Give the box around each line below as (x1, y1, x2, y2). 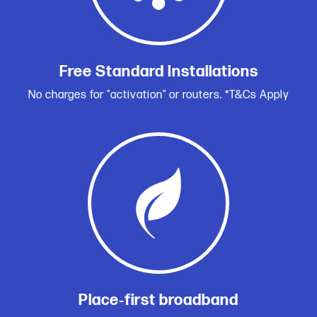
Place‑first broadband (79, 291, 238, 311)
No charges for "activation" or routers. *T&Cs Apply (28, 88, 289, 103)
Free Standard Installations (59, 62, 258, 82)
